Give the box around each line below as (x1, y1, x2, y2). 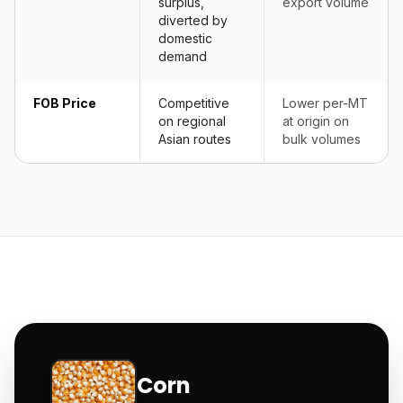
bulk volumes (282, 131, 361, 147)
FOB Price (33, 95, 96, 111)
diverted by (158, 13, 228, 28)
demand (158, 49, 207, 64)
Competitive (158, 95, 229, 111)
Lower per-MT (282, 95, 368, 111)
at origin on (282, 113, 349, 129)
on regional (158, 113, 226, 129)
